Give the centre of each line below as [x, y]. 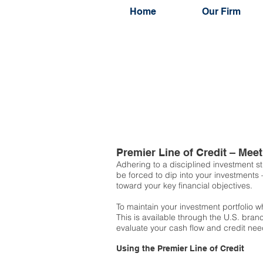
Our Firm [221, 11]
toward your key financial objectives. [184, 186]
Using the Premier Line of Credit [180, 248]
